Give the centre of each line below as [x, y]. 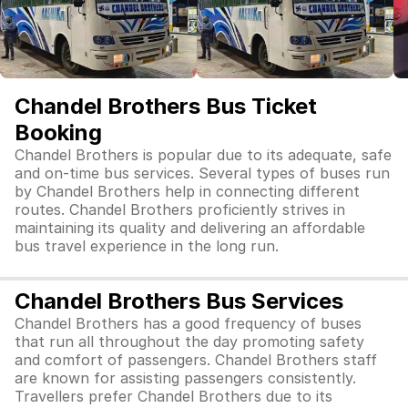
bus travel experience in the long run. [147, 246]
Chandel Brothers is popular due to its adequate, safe [203, 155]
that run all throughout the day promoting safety [189, 342]
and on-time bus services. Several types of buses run [202, 173]
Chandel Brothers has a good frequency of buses [188, 323]
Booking [58, 133]
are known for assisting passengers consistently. [185, 378]
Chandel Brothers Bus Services [179, 301]
